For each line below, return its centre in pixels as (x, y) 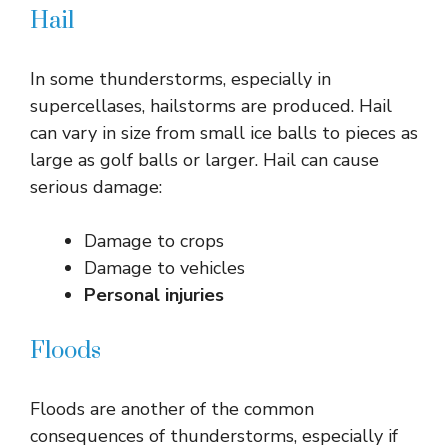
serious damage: (96, 186)
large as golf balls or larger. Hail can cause (204, 159)
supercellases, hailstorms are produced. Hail (211, 105)
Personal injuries (154, 294)
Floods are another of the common (172, 408)
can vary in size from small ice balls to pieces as (224, 132)
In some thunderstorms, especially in (180, 78)
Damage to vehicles (164, 267)
